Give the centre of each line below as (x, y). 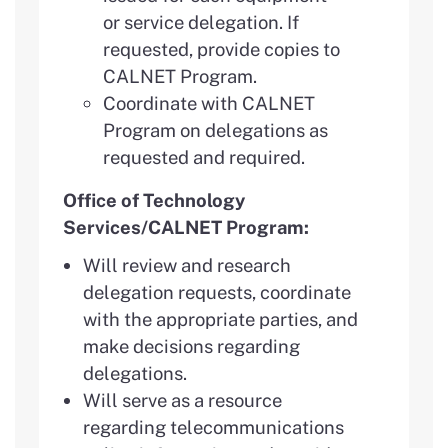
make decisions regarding (191, 345)
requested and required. (204, 156)
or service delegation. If (201, 21)
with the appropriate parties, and (220, 318)
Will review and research (187, 264)
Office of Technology (154, 199)
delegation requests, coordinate (217, 291)
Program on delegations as (215, 129)
